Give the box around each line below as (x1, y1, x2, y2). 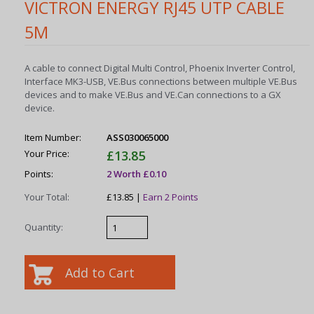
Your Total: (25, 190, 70, 203)
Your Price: (25, 147, 70, 161)
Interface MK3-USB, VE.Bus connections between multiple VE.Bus (25, 75, 298, 88)
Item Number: (25, 131, 82, 144)
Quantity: (25, 220, 64, 233)
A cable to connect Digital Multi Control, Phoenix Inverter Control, (25, 62, 296, 75)
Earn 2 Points (143, 190, 199, 203)
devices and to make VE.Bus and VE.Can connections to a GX (25, 88, 282, 102)
